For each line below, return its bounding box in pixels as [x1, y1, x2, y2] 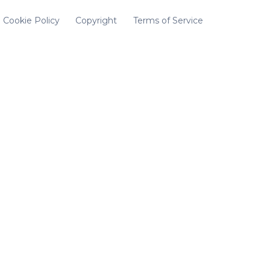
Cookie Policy [3, 15, 60, 27]
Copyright [75, 15, 118, 27]
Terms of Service [133, 15, 203, 27]
